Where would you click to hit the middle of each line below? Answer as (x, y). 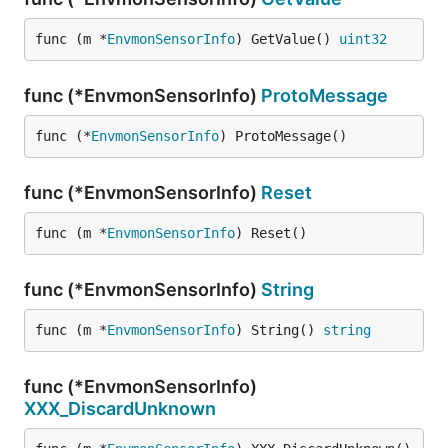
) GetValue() (287, 39)
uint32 (363, 39)
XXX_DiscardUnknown (120, 408)
